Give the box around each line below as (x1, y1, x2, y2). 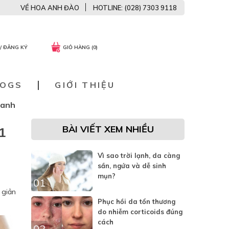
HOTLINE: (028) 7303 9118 (93, 4, 177, 12)
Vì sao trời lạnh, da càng (98, 151, 180, 159)
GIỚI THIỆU (55, 80, 116, 90)
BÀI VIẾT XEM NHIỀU (62, 123, 154, 135)
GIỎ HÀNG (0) (63, 44, 98, 51)
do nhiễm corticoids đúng (98, 208, 182, 216)
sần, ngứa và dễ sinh (98, 162, 166, 170)
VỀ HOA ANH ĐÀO (20, 4, 79, 12)
